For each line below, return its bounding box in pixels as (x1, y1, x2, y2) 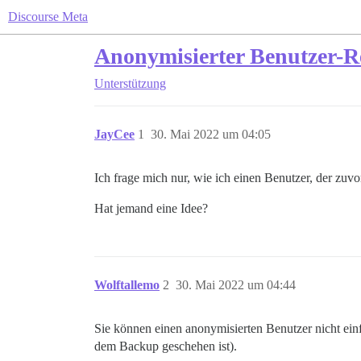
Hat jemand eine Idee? (94, 201, 208, 215)
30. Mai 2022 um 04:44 (176, 278, 296, 292)
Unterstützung (94, 77, 166, 90)
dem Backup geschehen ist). (94, 339, 237, 353)
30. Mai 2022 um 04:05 (151, 127, 271, 141)
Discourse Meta (8, 10, 88, 23)
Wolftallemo (94, 278, 160, 292)
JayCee (94, 127, 135, 141)
